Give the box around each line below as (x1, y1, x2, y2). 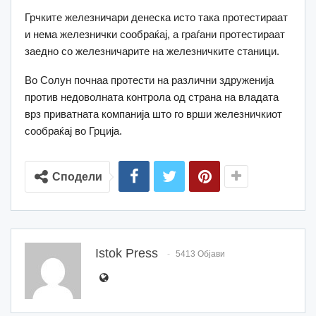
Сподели (52, 171, 102, 183)
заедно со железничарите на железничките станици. (25, 45, 279, 58)
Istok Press (95, 246, 158, 261)
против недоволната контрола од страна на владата (25, 91, 279, 104)
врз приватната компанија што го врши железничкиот (25, 108, 282, 121)
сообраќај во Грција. (25, 125, 122, 138)
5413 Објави (176, 249, 225, 260)
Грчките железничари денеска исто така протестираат (25, 11, 288, 24)
